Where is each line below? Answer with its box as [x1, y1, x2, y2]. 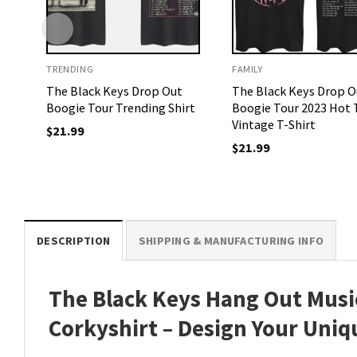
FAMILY [231, 63, 263, 76]
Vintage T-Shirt [231, 116, 316, 133]
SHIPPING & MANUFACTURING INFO [138, 233, 324, 249]
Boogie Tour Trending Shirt [46, 100, 196, 116]
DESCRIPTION [37, 233, 111, 249]
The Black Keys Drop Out [46, 83, 183, 100]
